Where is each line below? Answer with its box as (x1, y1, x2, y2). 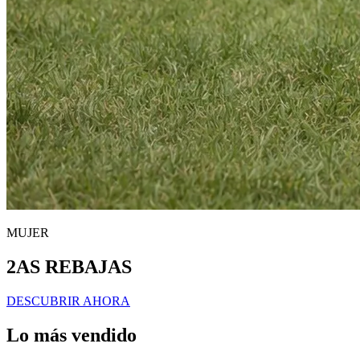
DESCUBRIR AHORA (6, 293, 130, 308)
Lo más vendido (6, 324, 137, 346)
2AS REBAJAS (6, 256, 132, 277)
